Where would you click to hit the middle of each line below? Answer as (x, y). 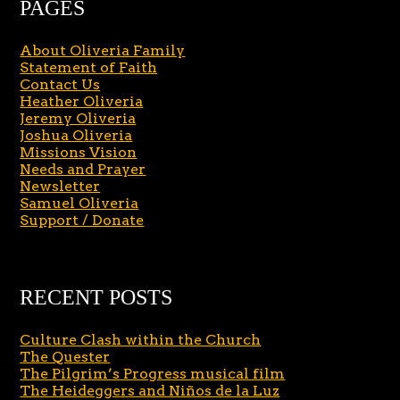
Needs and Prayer (83, 170)
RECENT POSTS (96, 298)
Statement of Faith (89, 68)
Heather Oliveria (82, 102)
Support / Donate (82, 221)
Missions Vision (79, 153)
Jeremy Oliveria (78, 119)
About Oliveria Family (103, 51)
